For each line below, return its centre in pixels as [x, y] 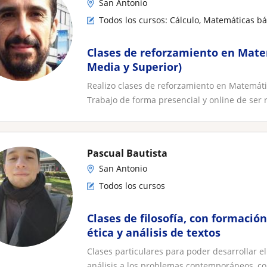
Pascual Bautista [127, 153]
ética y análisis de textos [154, 232]
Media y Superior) [134, 67]
